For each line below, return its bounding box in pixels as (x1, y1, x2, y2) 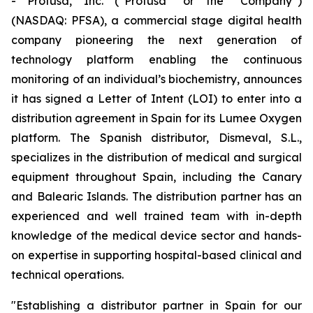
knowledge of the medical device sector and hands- (11, 228, 302, 242)
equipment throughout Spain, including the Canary (11, 170, 302, 184)
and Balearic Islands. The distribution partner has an (11, 189, 302, 203)
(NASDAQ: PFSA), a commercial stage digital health (11, 13, 302, 27)
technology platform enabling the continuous (11, 52, 302, 66)
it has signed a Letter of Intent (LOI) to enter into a (11, 92, 302, 105)
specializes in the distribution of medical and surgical (11, 150, 302, 164)
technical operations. (11, 268, 124, 282)
